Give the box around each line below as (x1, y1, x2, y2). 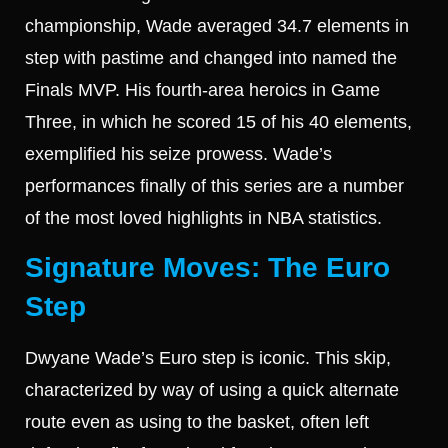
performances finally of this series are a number (25, 175, 404, 196)
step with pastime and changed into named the (25, 47, 397, 68)
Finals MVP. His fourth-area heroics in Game (25, 79, 380, 100)
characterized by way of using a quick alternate (25, 380, 399, 401)
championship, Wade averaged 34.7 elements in (25, 15, 409, 36)
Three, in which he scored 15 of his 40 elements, (25, 111, 412, 132)
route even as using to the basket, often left (25, 412, 369, 433)
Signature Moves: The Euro (25, 252, 390, 284)
